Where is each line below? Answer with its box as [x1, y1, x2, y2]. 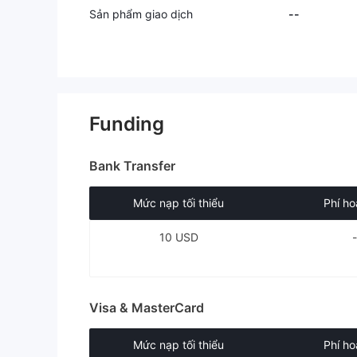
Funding [89, 112, 164, 135]
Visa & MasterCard [89, 300, 204, 316]
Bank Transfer [89, 158, 175, 174]
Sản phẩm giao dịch [89, 7, 193, 21]
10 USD [159, 230, 199, 244]
